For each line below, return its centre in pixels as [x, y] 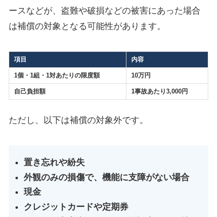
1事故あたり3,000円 [159, 92]
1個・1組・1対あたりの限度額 [57, 76]
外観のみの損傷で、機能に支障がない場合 [107, 177]
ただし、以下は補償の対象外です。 [78, 120]
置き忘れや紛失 [54, 163]
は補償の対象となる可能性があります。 [87, 26]
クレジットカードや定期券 [76, 207]
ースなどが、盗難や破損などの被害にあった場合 [104, 11]
